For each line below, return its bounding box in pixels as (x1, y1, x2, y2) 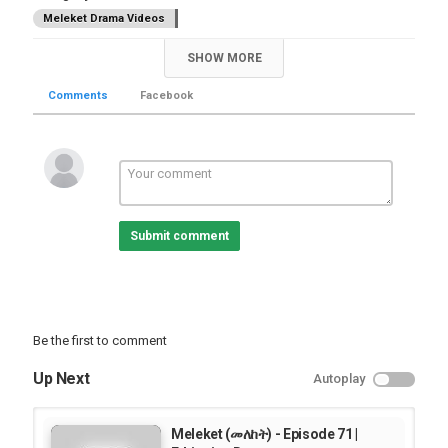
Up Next (33, 369, 90, 388)
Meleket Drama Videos (43, 12, 165, 25)
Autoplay (313, 371, 365, 386)
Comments (48, 89, 108, 102)
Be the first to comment (33, 333, 167, 348)
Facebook (140, 89, 193, 102)
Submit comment (129, 229, 229, 243)
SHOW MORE (186, 51, 262, 65)
